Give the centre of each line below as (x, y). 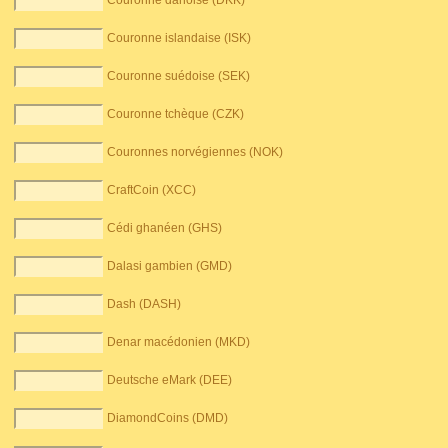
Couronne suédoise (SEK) (179, 76)
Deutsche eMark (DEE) (170, 380)
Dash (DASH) (144, 304)
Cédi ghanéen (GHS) (165, 228)
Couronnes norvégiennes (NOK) (195, 152)
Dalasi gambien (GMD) (170, 266)
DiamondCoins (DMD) (168, 418)
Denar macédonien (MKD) (179, 342)
